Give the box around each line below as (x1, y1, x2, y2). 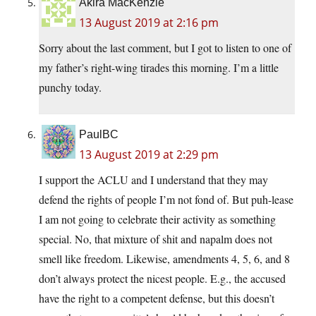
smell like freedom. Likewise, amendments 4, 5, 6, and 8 (39, 250, 290, 266)
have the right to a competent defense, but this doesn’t (39, 290, 274, 305)
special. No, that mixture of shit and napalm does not (39, 231, 272, 246)
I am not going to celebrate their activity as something (39, 211, 276, 226)
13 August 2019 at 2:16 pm (79, 14, 219, 30)
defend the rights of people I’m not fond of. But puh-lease (39, 191, 293, 207)
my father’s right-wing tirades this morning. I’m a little (39, 59, 279, 75)
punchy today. (39, 79, 102, 95)
